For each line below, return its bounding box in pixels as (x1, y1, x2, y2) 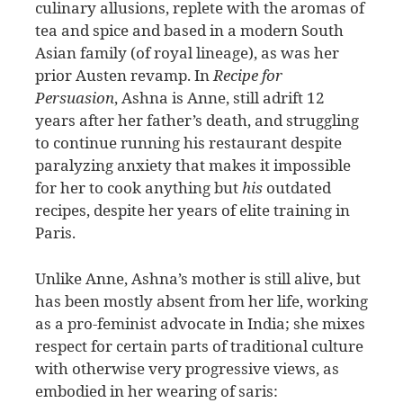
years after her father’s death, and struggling (35, 110, 359, 131)
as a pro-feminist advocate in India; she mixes (35, 312, 365, 334)
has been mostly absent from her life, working (35, 290, 368, 311)
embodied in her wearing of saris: (35, 380, 278, 401)
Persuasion (35, 87, 114, 109)
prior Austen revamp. (35, 65, 191, 86)
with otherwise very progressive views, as (35, 357, 339, 379)
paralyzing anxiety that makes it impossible (35, 155, 351, 176)
